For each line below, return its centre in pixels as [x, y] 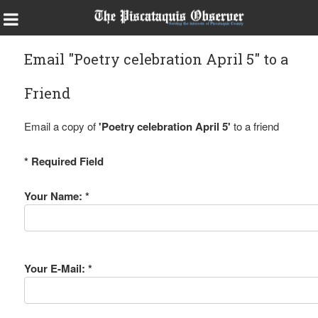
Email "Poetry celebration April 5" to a [156, 59]
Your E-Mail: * [58, 268]
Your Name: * [56, 196]
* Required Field [64, 161]
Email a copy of [61, 126]
